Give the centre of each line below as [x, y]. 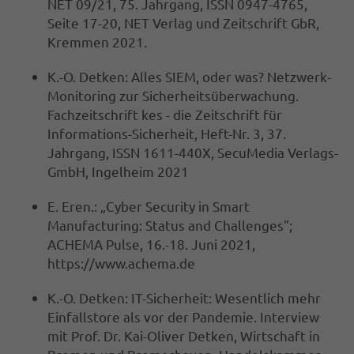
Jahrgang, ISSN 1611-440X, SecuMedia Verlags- [193, 153]
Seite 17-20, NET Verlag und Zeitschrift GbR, [183, 23]
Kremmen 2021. [97, 42]
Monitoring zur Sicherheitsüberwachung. [173, 96]
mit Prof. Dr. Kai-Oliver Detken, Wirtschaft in [184, 336]
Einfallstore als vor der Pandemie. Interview [183, 317]
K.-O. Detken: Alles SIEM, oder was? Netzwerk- [189, 77]
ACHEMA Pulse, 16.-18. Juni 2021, [151, 244]
